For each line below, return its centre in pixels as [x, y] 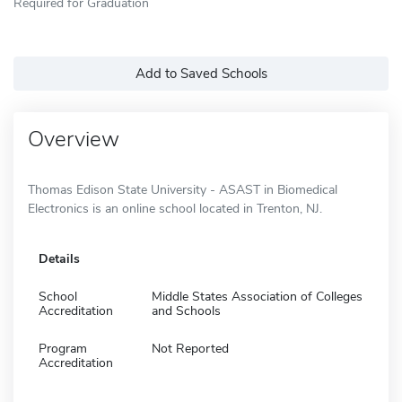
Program [63, 348]
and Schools [186, 310]
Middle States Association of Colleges [257, 296]
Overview [74, 139]
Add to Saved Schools [201, 73]
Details [59, 258]
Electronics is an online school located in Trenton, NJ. [175, 208]
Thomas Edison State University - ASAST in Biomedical [183, 189]
